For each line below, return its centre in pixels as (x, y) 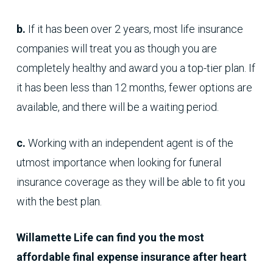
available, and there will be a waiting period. (117, 107)
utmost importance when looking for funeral (119, 163)
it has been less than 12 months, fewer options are (134, 88)
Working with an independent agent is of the (129, 143)
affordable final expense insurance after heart (131, 257)
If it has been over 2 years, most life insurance (134, 29)
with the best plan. (59, 202)
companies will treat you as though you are (116, 49)
